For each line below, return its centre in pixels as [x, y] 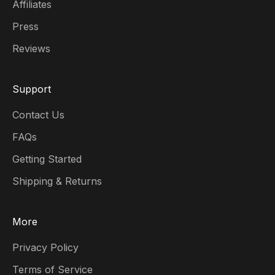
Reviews [31, 48]
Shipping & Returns [57, 181]
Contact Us [38, 114]
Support [32, 89]
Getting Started [47, 159]
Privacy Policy [45, 247]
